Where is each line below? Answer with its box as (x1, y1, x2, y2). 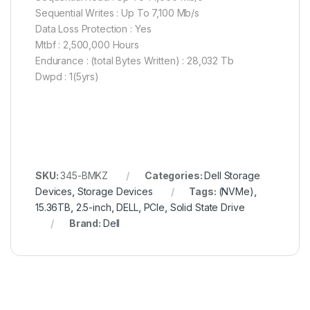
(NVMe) (218, 185, 254, 198)
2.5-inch (75, 201, 111, 214)
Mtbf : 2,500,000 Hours (35, 39, 139, 51)
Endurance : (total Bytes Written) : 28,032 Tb (35, 55, 234, 67)
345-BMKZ (60, 170, 109, 182)
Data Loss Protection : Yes (35, 23, 152, 35)
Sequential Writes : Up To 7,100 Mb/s (35, 7, 199, 19)
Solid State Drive (170, 201, 245, 214)
